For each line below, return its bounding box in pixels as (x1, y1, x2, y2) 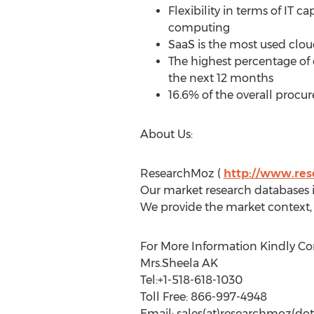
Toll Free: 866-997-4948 (139, 290, 267, 303)
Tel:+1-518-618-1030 (139, 273, 243, 287)
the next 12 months (168, 71, 273, 85)
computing (168, 21, 230, 34)
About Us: (139, 128, 193, 141)
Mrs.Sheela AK (139, 257, 218, 270)
